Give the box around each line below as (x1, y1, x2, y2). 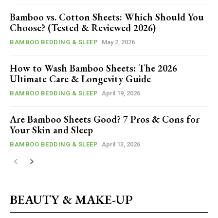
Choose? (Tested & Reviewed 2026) (10, 21, 156, 35)
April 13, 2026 (102, 141, 140, 148)
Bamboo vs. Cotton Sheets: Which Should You (10, 11, 204, 24)
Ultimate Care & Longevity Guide (10, 73, 151, 86)
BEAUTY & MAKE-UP (10, 191, 133, 208)
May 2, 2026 (102, 38, 135, 46)
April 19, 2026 (102, 90, 140, 97)
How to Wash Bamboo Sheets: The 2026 (10, 62, 177, 75)
